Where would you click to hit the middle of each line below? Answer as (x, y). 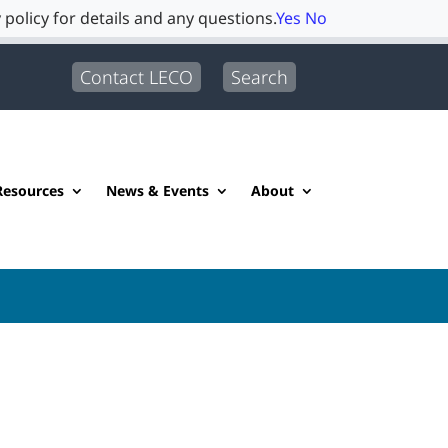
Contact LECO (136, 77)
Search (259, 77)
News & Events (157, 191)
